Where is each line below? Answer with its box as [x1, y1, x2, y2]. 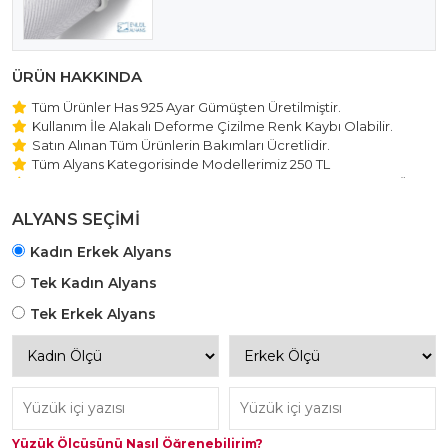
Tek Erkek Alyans [30, 305, 156, 323]
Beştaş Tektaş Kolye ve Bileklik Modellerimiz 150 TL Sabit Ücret [32, 175, 435, 191]
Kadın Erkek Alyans [30, 243, 172, 261]
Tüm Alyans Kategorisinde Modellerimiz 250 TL [32, 156, 330, 172]
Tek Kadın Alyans [30, 274, 157, 292]
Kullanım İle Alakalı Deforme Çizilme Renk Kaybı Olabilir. [32, 118, 393, 134]
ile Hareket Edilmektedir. [12, 194, 174, 210]
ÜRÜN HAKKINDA [12, 67, 142, 86]
